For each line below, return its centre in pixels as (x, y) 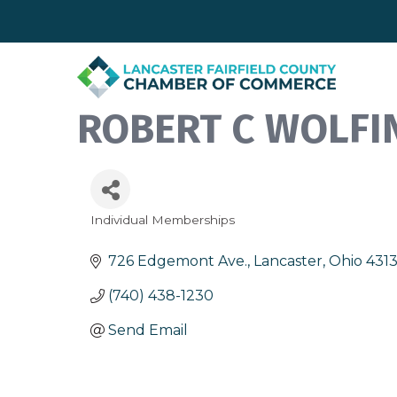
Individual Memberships (163, 220)
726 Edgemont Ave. (178, 261)
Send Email (148, 331)
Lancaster (288, 261)
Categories (133, 234)
